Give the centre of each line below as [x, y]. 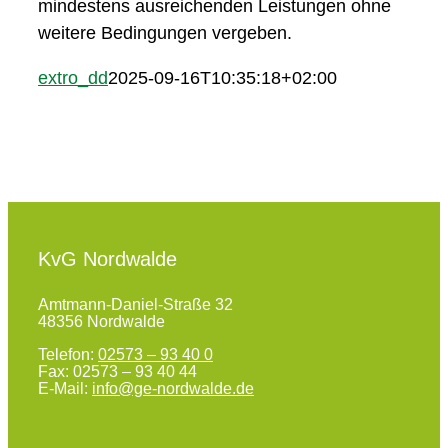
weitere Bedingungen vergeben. [165, 33]
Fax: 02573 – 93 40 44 [117, 371]
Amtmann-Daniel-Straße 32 [135, 304]
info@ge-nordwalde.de [172, 388]
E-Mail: [64, 388]
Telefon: [67, 354]
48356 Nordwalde [101, 321]
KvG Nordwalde [107, 259]
